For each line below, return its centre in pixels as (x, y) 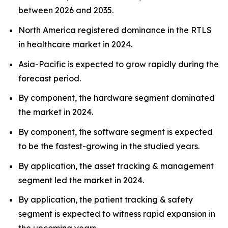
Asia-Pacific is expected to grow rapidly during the (119, 64)
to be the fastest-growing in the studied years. (109, 146)
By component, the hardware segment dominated (117, 98)
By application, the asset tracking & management (116, 166)
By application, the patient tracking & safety (106, 200)
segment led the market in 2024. (81, 180)
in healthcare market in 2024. (75, 44)
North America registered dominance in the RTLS (115, 30)
